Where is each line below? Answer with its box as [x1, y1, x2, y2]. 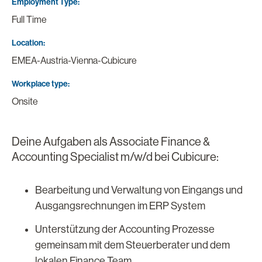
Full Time [12, 14, 47, 26]
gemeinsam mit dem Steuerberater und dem [35, 239, 230, 251]
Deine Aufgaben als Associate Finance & [12, 135, 210, 149]
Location [12, 37, 43, 48]
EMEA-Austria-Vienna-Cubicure [12, 55, 137, 67]
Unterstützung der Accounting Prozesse [35, 223, 215, 235]
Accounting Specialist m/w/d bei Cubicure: [12, 150, 219, 164]
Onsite [12, 96, 38, 108]
